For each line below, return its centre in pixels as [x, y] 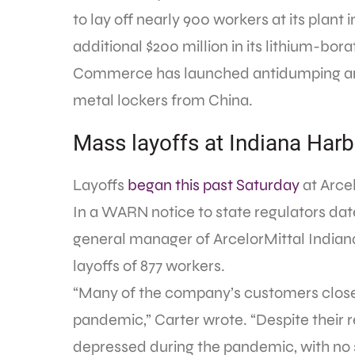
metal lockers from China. [163, 100]
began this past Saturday [214, 185]
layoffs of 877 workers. [149, 266]
